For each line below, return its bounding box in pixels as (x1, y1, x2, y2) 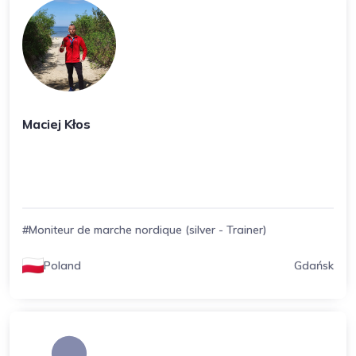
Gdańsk (293, 258, 334, 273)
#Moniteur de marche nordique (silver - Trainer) (22, 222, 266, 237)
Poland (43, 258, 81, 273)
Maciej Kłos (22, 116, 91, 132)
